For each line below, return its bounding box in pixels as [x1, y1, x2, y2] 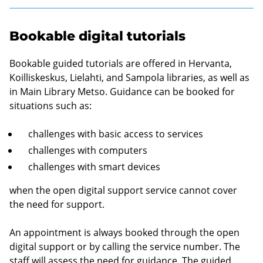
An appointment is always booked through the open [9, 225, 240, 239]
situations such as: [9, 99, 92, 112]
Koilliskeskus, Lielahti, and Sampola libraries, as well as [9, 70, 249, 84]
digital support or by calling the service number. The [9, 240, 240, 253]
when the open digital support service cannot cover [9, 183, 237, 197]
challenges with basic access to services [28, 127, 203, 140]
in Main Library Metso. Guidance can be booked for [9, 85, 235, 98]
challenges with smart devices [28, 160, 160, 173]
